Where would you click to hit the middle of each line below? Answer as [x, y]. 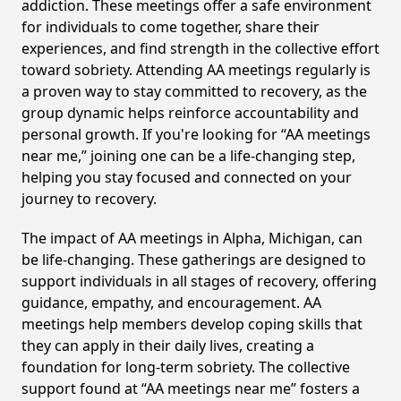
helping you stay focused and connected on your [187, 177]
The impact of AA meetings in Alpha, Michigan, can [192, 238]
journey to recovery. [89, 199]
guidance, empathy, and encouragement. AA [171, 303]
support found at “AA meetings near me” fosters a [191, 388]
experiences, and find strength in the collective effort [200, 48]
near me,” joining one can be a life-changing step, [188, 156]
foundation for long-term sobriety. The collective [186, 367]
